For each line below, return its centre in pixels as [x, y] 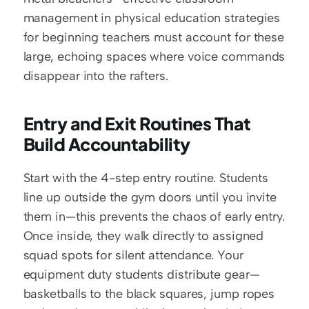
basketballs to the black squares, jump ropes [149, 294]
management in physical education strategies [152, 18]
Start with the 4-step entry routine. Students [146, 178]
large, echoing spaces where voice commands [154, 57]
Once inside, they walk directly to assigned [143, 236]
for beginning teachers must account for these [154, 38]
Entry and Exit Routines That [137, 124]
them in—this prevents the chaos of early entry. [154, 217]
